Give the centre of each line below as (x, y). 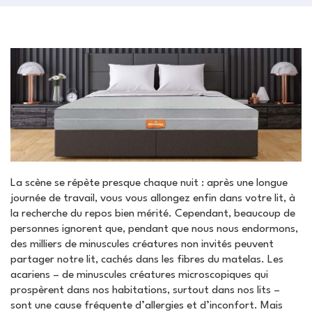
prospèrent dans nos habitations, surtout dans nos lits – (145, 291)
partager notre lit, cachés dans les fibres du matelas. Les (147, 260)
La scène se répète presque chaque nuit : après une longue (149, 184)
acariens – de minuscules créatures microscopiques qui (139, 275)
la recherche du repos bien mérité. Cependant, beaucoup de (153, 214)
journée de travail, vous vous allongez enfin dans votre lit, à (153, 199)
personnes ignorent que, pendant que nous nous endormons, (154, 229)
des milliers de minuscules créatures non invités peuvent (142, 245)
